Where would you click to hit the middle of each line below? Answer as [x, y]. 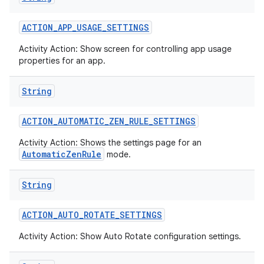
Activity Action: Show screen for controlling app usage [125, 49]
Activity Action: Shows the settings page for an [110, 143]
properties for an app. [62, 61]
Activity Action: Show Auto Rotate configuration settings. [130, 236]
